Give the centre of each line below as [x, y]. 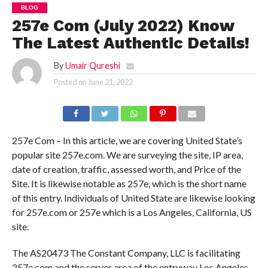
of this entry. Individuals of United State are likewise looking [133, 198]
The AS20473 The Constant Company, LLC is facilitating [126, 253]
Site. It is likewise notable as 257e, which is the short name [129, 183]
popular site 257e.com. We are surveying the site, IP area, [127, 155]
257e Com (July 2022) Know [123, 26]
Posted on [70, 82]
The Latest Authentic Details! [130, 43]
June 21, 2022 [110, 82]
